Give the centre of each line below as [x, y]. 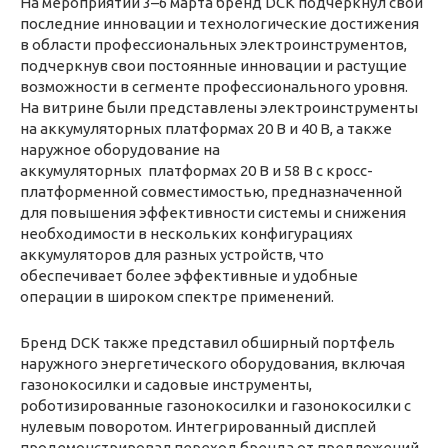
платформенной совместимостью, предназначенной [211, 191]
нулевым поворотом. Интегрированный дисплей [198, 426]
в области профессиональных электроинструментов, [213, 44]
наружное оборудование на [120, 149]
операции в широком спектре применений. [177, 296]
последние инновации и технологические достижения [219, 23]
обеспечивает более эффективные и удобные [189, 275]
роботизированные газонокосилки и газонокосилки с [215, 405]
